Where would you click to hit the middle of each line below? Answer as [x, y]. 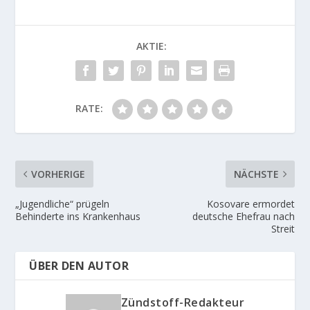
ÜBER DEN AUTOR [79, 266]
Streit [283, 229]
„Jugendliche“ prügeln [63, 204]
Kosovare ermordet [250, 204]
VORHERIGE [58, 174]
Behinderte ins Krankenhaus [78, 217]
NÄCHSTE [256, 174]
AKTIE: [152, 46]
